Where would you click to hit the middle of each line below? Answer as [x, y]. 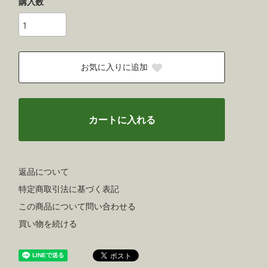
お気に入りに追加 [114, 67]
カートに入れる [122, 120]
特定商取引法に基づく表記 [69, 189]
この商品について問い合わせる [77, 207]
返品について [44, 172]
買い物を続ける [48, 224]
